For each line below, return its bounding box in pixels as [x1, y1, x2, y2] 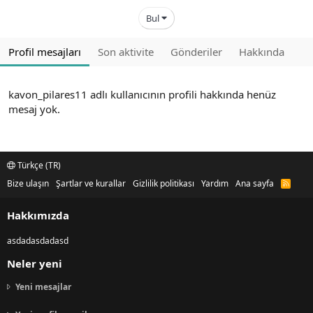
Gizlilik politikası [133, 177, 194, 190]
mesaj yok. [8, 102, 60, 116]
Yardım [201, 177, 228, 190]
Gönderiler [170, 45, 222, 59]
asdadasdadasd [7, 235, 68, 247]
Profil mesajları [8, 45, 81, 59]
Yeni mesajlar [15, 281, 71, 293]
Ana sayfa [235, 177, 274, 190]
